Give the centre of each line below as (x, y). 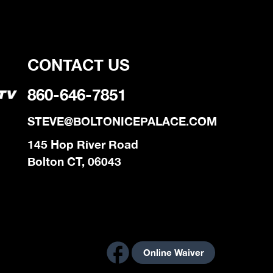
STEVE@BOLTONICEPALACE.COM (122, 122)
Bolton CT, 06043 (74, 162)
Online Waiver (173, 253)
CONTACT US (78, 65)
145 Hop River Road (83, 145)
